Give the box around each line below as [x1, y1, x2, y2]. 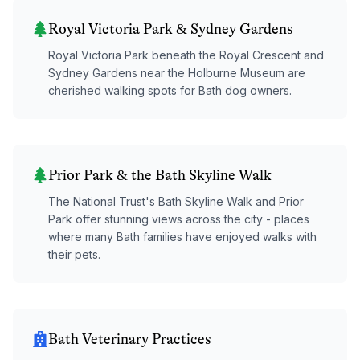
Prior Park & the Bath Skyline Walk [48, 166, 272, 183]
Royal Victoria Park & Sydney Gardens [48, 20, 293, 37]
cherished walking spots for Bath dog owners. [48, 83, 292, 97]
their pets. [48, 247, 100, 261]
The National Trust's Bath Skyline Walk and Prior [48, 194, 304, 208]
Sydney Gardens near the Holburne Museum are [48, 65, 305, 80]
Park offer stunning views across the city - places [48, 211, 309, 226]
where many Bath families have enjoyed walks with [48, 229, 317, 243]
